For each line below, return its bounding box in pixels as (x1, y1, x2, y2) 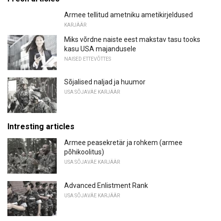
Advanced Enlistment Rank (64, 181, 148, 189)
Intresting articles (7, 121, 74, 131)
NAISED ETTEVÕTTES (64, 56, 111, 62)
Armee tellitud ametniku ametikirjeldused (64, 10, 193, 19)
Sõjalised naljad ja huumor (64, 78, 146, 86)
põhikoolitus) (64, 147, 104, 156)
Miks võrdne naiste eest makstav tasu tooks (64, 35, 200, 43)
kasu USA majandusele (64, 44, 136, 53)
